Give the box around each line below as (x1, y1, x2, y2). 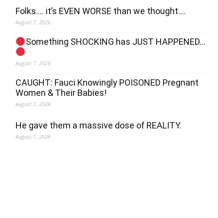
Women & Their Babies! (16, 88, 107, 98)
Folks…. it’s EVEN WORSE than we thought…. (16, 6, 186, 17)
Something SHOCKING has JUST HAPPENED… (25, 36, 205, 47)
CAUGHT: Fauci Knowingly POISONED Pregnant (16, 77, 199, 88)
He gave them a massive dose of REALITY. (16, 120, 182, 131)
